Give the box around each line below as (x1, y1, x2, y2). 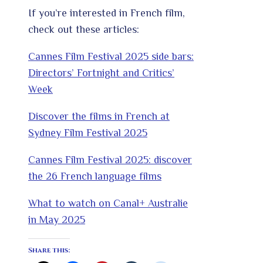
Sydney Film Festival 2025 (28, 127, 147, 139)
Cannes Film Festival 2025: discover (28, 154, 192, 166)
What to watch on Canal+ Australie (28, 197, 188, 210)
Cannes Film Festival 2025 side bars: (28, 50, 194, 63)
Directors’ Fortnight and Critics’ (28, 67, 174, 79)
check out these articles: (28, 23, 139, 36)
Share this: (28, 245, 70, 255)
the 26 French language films (28, 170, 161, 183)
